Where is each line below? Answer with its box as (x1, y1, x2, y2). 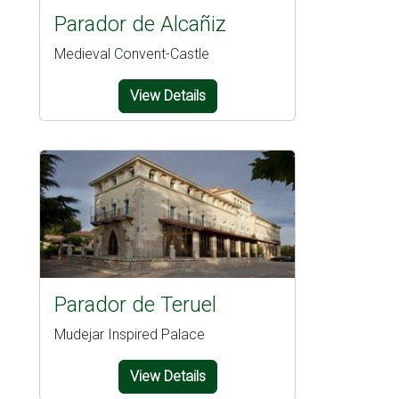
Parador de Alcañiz (54, 12, 226, 37)
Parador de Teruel (54, 292, 216, 318)
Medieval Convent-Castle (54, 45, 209, 63)
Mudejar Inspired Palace (54, 326, 205, 344)
